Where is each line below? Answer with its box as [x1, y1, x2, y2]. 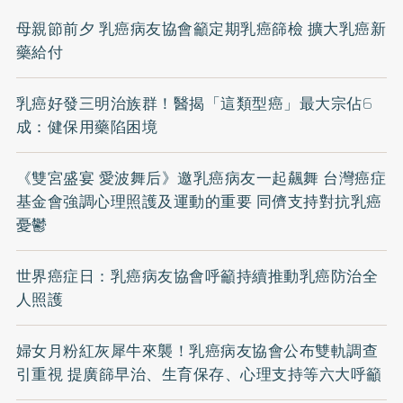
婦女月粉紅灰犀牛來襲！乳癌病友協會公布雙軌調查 [15, 339, 379, 363]
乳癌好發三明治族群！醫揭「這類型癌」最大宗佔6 [15, 92, 373, 116]
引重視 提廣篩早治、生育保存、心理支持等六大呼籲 [15, 363, 382, 387]
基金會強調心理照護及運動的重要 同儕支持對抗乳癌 [15, 190, 382, 214]
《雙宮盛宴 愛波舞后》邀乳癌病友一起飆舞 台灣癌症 [15, 166, 387, 191]
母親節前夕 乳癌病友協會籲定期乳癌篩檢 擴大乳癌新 [15, 17, 387, 41]
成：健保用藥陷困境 [15, 115, 158, 139]
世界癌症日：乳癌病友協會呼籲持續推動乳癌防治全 [15, 264, 379, 289]
